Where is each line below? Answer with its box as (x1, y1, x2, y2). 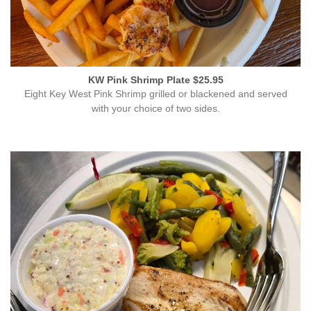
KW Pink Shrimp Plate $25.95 (87, 74, 224, 85)
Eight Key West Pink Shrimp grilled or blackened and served (24, 89, 287, 100)
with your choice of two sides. (91, 103, 220, 115)
